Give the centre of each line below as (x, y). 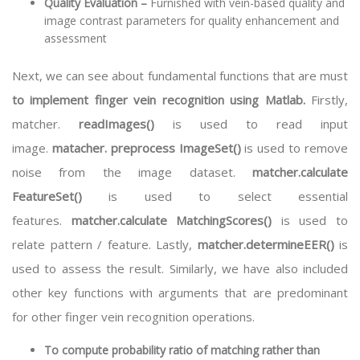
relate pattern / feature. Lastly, (105, 244)
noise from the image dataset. (132, 172)
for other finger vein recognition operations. (135, 317)
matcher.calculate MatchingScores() (172, 220)
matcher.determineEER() (266, 244)
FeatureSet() (61, 196)
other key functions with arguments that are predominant (180, 292)
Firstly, (327, 100)
